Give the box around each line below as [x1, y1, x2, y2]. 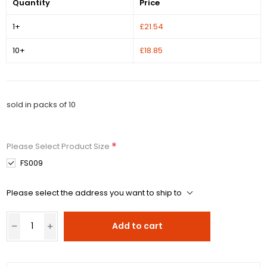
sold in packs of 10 [7, 98, 76, 110]
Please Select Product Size [7, 140, 112, 152]
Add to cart [111, 220, 163, 232]
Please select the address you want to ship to [7, 187, 182, 199]
